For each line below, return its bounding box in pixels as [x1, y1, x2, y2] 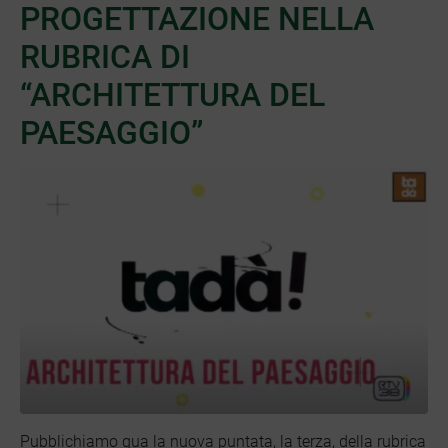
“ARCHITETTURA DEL [20, 76, 325, 115]
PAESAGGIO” [20, 114, 203, 153]
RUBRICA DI [20, 38, 190, 77]
